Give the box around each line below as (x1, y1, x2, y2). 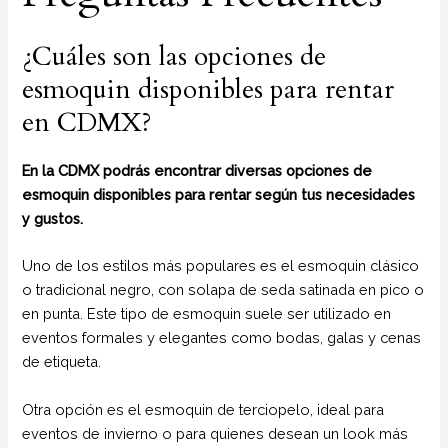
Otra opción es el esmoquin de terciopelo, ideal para (22, 400, 385, 418)
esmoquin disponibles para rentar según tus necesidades (22, 186, 416, 204)
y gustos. (22, 210, 84, 228)
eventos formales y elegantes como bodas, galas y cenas (22, 329, 422, 347)
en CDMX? (22, 105, 153, 141)
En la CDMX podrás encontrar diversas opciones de (22, 162, 373, 180)
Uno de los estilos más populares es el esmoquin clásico (22, 257, 420, 275)
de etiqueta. (22, 353, 102, 371)
